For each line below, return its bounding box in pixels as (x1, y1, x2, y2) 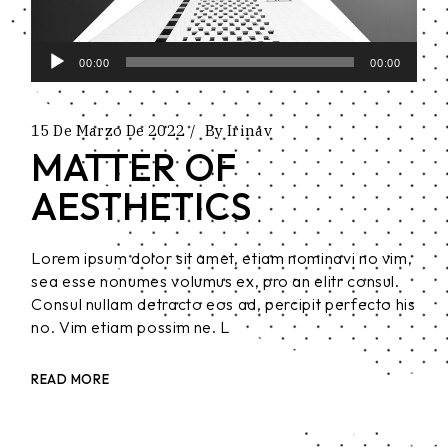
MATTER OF (31, 142, 237, 191)
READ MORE (31, 370, 110, 387)
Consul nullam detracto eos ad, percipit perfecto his (31, 293, 416, 314)
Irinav (226, 120, 273, 140)
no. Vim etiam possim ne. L (31, 316, 230, 337)
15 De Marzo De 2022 (31, 120, 186, 140)
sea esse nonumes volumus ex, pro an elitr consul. (31, 270, 400, 291)
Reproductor (30, 41, 127, 62)
